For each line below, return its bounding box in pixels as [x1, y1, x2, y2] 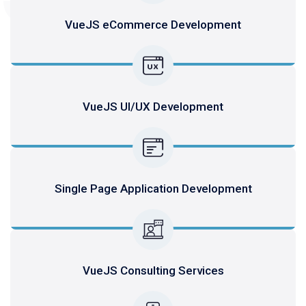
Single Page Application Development [54, 181, 252, 195]
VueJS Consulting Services [82, 263, 224, 277]
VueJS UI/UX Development [83, 99, 223, 113]
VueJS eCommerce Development [65, 17, 241, 31]
